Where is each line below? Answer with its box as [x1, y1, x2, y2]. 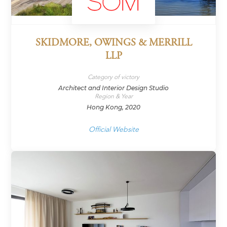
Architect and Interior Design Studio [58, 84, 169, 92]
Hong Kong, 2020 [87, 103, 140, 111]
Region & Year [94, 92, 133, 100]
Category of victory [88, 72, 139, 81]
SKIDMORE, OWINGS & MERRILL [35, 37, 192, 49]
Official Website [88, 124, 139, 134]
